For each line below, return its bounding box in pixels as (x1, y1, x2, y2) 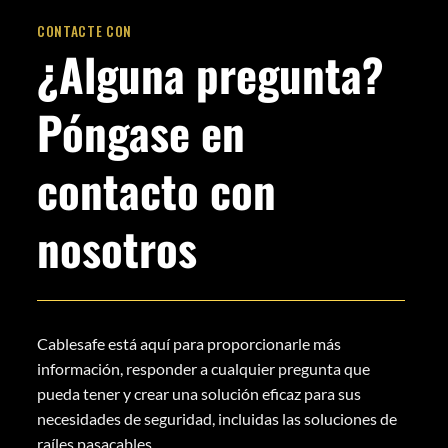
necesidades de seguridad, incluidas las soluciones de (37, 408, 397, 428)
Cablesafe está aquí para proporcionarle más (37, 333, 341, 353)
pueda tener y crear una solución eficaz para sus (37, 383, 361, 403)
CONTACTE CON (37, 21, 133, 42)
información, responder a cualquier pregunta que (37, 358, 370, 378)
